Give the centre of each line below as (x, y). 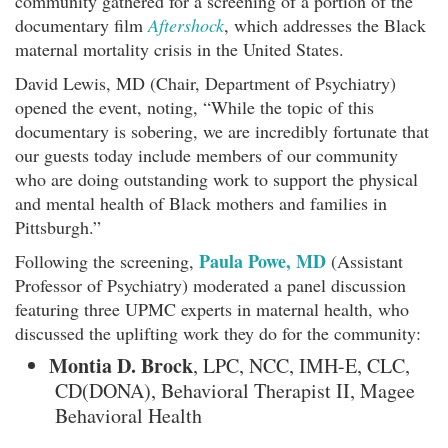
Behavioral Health (128, 415)
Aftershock (186, 24)
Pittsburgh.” (58, 226)
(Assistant (367, 260)
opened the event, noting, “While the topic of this (194, 106)
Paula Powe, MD (265, 260)
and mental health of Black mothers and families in (201, 202)
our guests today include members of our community (206, 154)
